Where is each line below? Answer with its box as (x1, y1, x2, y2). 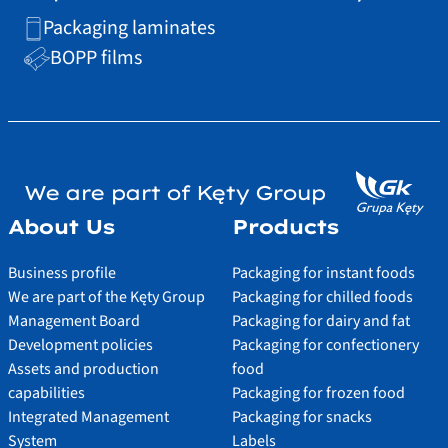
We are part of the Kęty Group (8, 286, 205, 309)
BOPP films (49, 44, 142, 73)
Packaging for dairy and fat (232, 310, 410, 333)
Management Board (8, 310, 140, 333)
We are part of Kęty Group (24, 179, 325, 205)
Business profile (8, 262, 116, 285)
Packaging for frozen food (232, 382, 405, 405)
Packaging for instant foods (232, 262, 415, 285)
